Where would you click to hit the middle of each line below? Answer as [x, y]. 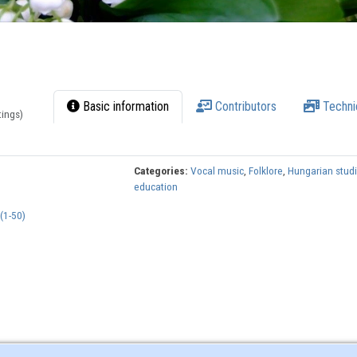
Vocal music [218, 171]
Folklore [266, 171]
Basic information [125, 107]
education [156, 187]
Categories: [161, 171]
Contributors [245, 107]
